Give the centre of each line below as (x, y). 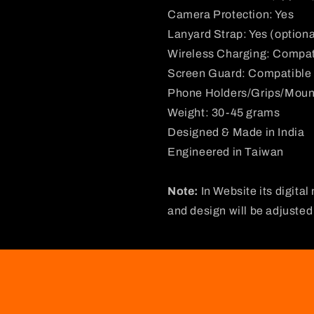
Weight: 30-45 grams (224, 112)
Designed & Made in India (236, 132)
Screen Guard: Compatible (240, 73)
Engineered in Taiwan (226, 152)
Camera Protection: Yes (231, 14)
